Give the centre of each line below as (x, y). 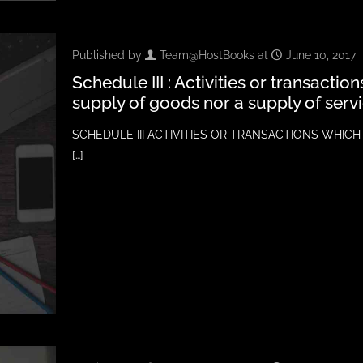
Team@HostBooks (207, 56)
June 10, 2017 (320, 56)
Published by (108, 56)
